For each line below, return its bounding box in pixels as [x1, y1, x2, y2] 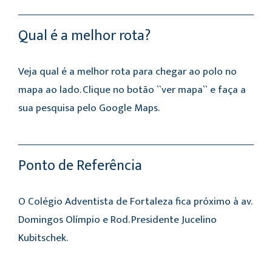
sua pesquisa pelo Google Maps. [18, 100, 160, 117]
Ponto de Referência [18, 154, 142, 178]
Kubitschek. [18, 229, 68, 247]
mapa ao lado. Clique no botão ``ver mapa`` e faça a [18, 81, 246, 99]
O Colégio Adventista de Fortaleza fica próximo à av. [18, 193, 251, 211]
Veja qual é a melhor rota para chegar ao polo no [18, 63, 237, 81]
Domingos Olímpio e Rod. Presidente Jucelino [18, 211, 217, 229]
